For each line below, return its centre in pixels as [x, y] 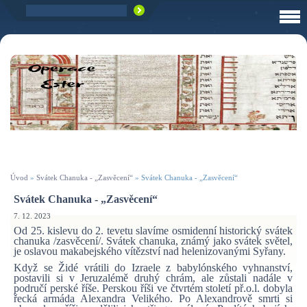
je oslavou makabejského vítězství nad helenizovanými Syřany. [150, 251]
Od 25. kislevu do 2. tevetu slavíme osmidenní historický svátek [153, 231]
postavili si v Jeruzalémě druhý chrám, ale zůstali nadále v [153, 278]
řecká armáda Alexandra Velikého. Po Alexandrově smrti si [153, 298]
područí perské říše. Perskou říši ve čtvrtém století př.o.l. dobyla [153, 288]
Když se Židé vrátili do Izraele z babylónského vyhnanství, [153, 267]
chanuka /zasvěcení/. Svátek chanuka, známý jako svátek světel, [153, 241]
